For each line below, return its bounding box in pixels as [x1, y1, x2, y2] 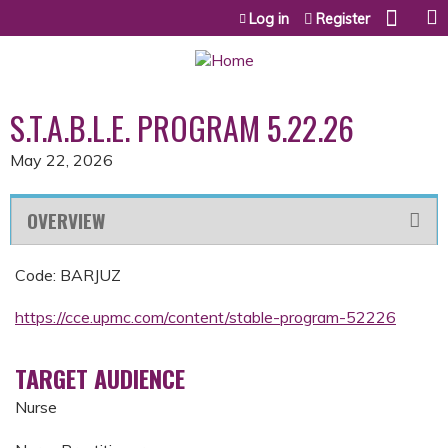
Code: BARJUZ [15, 265, 121, 285]
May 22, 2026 [10, 150, 113, 170]
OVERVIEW [27, 206, 105, 235]
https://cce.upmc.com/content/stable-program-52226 [15, 307, 396, 328]
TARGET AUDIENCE [15, 360, 185, 397]
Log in [249, 10, 289, 28]
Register [316, 10, 370, 28]
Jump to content [167, 2, 281, 22]
